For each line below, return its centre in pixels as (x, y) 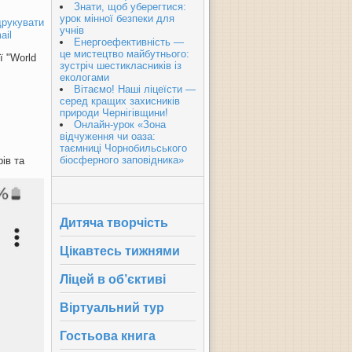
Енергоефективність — (129, 42)
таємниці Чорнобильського (123, 148)
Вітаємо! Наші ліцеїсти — (135, 89)
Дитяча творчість (114, 223)
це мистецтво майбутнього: (125, 54)
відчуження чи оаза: (108, 136)
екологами (84, 77)
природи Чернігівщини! (114, 113)
